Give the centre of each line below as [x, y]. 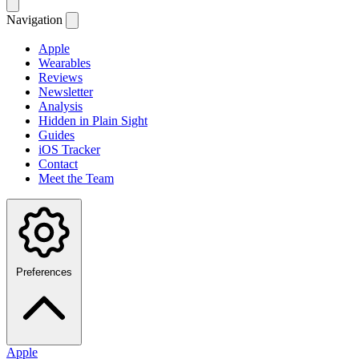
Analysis [61, 106]
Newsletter [66, 91]
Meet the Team [76, 178]
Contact [58, 163]
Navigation [34, 19]
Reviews [61, 77]
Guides [56, 135]
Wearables [65, 63]
